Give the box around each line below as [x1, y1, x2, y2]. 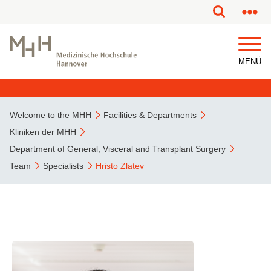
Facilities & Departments [103, 110, 197, 120]
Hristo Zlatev [96, 161, 144, 171]
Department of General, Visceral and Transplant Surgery [10, 144, 226, 154]
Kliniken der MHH [10, 127, 76, 137]
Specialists [43, 161, 83, 171]
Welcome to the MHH [10, 110, 91, 120]
